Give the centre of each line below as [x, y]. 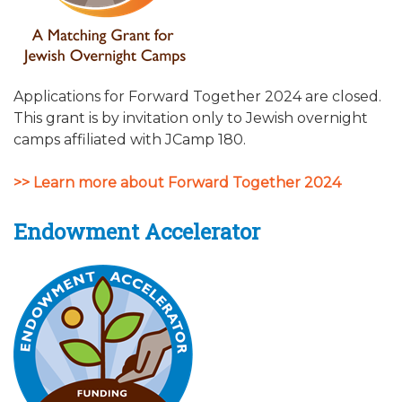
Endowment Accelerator [137, 231]
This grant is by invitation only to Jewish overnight [191, 118]
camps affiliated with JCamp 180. [130, 139]
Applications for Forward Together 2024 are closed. [197, 96]
